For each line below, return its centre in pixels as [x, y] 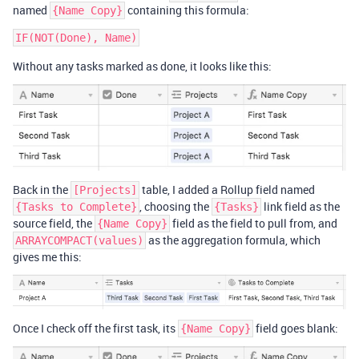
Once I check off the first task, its [95, 328]
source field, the [54, 224]
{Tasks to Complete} [76, 207]
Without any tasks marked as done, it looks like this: [142, 66]
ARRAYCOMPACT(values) [79, 241]
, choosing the [175, 207]
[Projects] [105, 190]
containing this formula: [187, 10]
